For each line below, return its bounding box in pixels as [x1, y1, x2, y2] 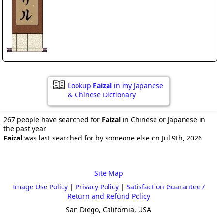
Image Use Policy [12, 182, 68, 191]
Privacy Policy [75, 182, 119, 191]
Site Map [94, 169, 123, 178]
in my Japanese [112, 81, 163, 90]
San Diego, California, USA [66, 205, 151, 214]
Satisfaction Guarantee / [126, 182, 205, 191]
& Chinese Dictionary [68, 90, 136, 99]
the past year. [3, 124, 47, 133]
